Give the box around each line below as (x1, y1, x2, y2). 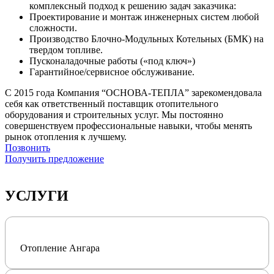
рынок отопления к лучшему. (5, 131, 127, 142)
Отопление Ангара (20, 242, 100, 253)
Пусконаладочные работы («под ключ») (29, 55, 195, 66)
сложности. (29, 22, 77, 33)
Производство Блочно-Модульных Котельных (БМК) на (29, 33, 264, 44)
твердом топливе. (29, 44, 103, 55)
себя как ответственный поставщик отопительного (5, 98, 218, 109)
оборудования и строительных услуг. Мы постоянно (5, 109, 223, 120)
